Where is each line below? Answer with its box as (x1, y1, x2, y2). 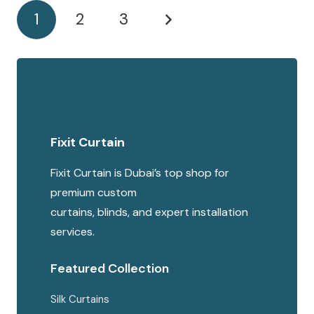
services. (50, 224, 95, 240)
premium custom (50, 185, 137, 200)
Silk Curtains (50, 292, 109, 307)
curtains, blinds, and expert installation (50, 205, 248, 220)
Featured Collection (50, 260, 169, 278)
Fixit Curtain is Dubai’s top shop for (50, 165, 229, 181)
